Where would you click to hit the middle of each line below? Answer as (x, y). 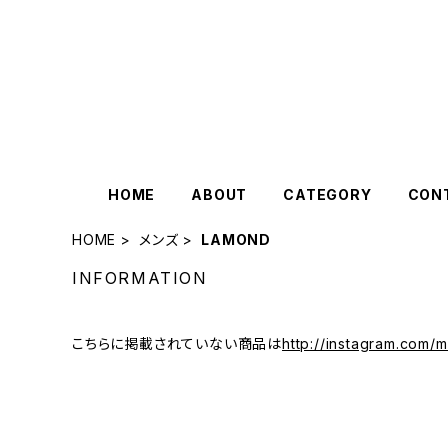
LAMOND (236, 239)
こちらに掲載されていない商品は (177, 343)
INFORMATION (140, 278)
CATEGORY (327, 194)
